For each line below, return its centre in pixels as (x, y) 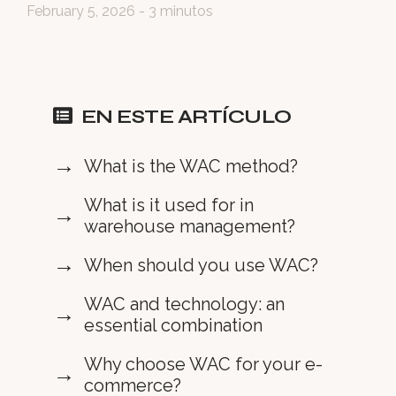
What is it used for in (169, 205)
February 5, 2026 (81, 11)
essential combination (173, 325)
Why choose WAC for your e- (203, 364)
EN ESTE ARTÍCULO (186, 116)
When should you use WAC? (201, 265)
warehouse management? (190, 226)
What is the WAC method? (191, 166)
